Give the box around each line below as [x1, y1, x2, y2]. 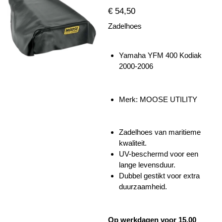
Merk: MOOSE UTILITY [119, 95, 199, 104]
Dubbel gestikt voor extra [119, 171, 200, 180]
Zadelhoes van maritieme [119, 128, 201, 137]
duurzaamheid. [119, 182, 167, 191]
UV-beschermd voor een [119, 150, 198, 159]
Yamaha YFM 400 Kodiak [119, 51, 202, 60]
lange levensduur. [119, 161, 175, 169]
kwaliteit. [119, 139, 147, 148]
